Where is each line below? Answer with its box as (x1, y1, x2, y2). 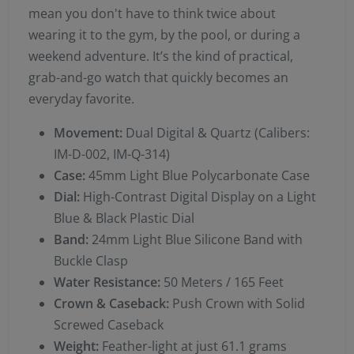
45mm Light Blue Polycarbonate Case (85, 167, 310, 185)
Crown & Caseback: (54, 295, 169, 313)
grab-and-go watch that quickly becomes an (28, 69, 288, 87)
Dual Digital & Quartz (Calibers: (122, 124, 310, 142)
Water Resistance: (54, 273, 160, 292)
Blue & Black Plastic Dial (54, 209, 194, 228)
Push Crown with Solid (169, 295, 305, 313)
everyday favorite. (28, 90, 134, 108)
